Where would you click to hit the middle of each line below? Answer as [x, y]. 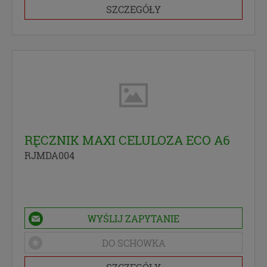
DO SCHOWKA [133, 243]
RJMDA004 [49, 155]
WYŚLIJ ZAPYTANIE [133, 218]
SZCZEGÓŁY [133, 10]
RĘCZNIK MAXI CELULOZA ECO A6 [127, 140]
